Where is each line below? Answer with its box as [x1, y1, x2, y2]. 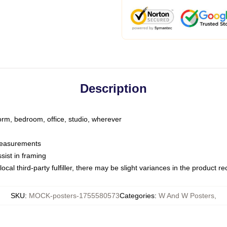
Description [80, 82, 147, 95]
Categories [120, 192, 155, 200]
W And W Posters [159, 192, 214, 200]
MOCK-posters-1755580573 [29, 192, 120, 200]
